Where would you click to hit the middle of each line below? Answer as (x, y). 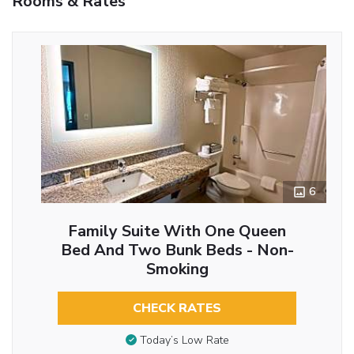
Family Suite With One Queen (177, 231)
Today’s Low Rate (184, 341)
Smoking (177, 269)
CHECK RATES (177, 308)
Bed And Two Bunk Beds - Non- (177, 250)
